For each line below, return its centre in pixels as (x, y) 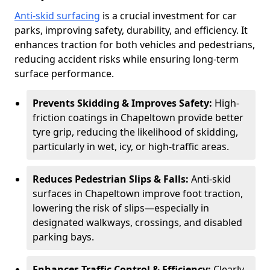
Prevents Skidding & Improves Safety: (124, 103)
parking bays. (63, 237)
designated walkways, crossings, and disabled (137, 222)
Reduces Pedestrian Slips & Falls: (112, 179)
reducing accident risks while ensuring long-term (127, 59)
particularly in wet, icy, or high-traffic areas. (131, 146)
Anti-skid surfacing (57, 16)
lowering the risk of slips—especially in (121, 208)
